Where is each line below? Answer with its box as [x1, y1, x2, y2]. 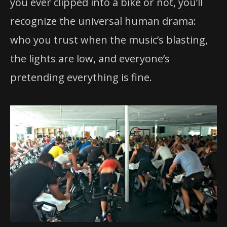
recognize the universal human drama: [10, 14, 196, 28]
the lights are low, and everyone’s [10, 52, 170, 65]
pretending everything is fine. [10, 70, 152, 84]
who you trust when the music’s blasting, [10, 33, 208, 47]
